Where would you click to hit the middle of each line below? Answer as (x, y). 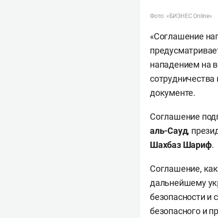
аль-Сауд (169, 131)
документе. (173, 93)
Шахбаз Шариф (181, 145)
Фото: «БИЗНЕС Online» (181, 16)
